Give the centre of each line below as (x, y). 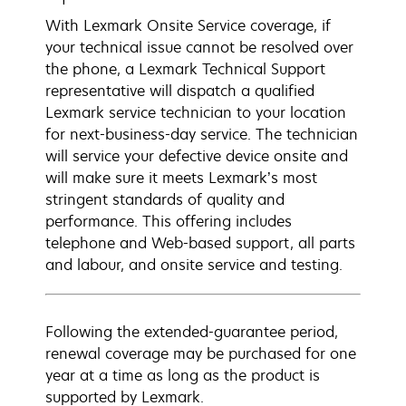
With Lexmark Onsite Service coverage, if (188, 25)
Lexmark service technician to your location (196, 112)
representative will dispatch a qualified (180, 91)
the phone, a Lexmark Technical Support (185, 69)
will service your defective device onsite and (197, 156)
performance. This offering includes (169, 221)
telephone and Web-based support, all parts (200, 243)
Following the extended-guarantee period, (192, 332)
